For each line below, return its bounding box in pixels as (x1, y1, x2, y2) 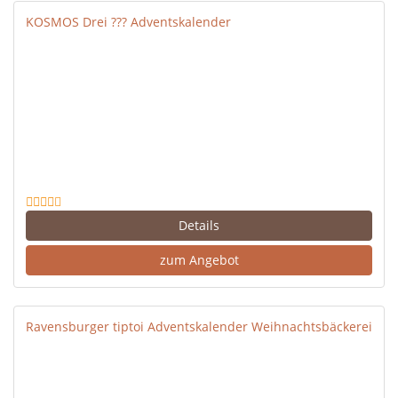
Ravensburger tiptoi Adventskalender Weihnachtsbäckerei (26, 318, 372, 335)
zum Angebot (159, 251, 239, 268)
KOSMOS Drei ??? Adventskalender (26, 13, 231, 30)
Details (179, 217, 219, 234)
